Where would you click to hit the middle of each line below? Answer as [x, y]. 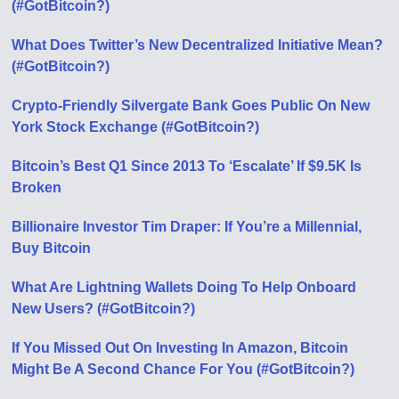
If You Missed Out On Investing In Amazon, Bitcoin [180, 348]
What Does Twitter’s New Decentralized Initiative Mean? [198, 45]
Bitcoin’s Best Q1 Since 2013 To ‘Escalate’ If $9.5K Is [187, 167]
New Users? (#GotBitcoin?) [104, 309]
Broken [37, 188]
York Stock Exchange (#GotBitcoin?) [136, 127]
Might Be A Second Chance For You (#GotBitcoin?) [183, 370]
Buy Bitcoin [52, 248]
